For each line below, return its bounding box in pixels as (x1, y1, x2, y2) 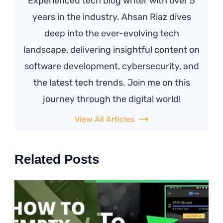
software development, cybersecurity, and (24, 60, 199, 72)
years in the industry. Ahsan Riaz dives (32, 11, 191, 22)
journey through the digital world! (42, 93, 181, 105)
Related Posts (14, 151, 99, 167)
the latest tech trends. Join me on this (33, 77, 190, 88)
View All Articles (75, 114, 134, 124)
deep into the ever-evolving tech (44, 27, 179, 39)
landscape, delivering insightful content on (23, 44, 200, 55)
